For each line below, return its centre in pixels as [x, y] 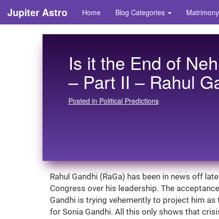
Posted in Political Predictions [113, 100]
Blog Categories [141, 12]
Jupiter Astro [37, 12]
